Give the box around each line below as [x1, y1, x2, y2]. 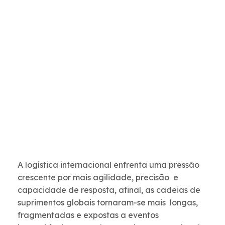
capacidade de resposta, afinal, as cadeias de [18, 185, 200, 195]
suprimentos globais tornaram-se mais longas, [18, 197, 198, 208]
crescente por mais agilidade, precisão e [18, 172, 178, 183]
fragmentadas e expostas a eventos [18, 210, 159, 220]
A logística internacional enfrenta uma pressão [18, 160, 199, 170]
